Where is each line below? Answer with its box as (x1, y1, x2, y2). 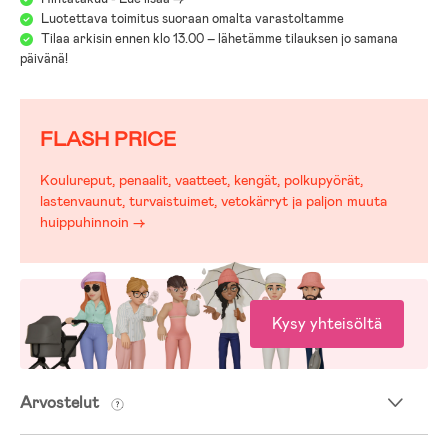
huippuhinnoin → (40, 212, 145, 232)
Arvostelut (20, 391, 103, 413)
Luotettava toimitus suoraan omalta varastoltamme (41, 9, 344, 27)
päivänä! (20, 49, 68, 67)
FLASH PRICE (40, 124, 176, 153)
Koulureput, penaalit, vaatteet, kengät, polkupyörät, (40, 170, 363, 190)
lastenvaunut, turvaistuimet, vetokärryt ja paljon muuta (40, 191, 387, 211)
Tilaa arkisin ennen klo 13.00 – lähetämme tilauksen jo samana (41, 29, 398, 47)
